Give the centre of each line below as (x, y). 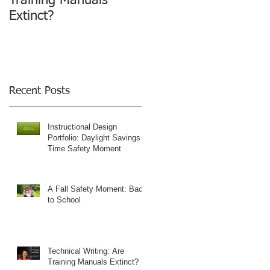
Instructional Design (82, 127)
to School (64, 199)
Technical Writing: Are (86, 251)
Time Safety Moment (84, 148)
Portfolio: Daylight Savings (94, 137)
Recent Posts (39, 91)
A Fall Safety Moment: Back (97, 189)
